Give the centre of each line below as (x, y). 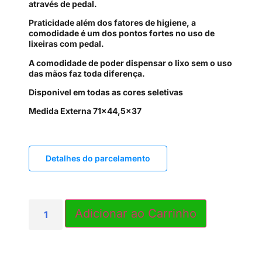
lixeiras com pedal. (66, 44)
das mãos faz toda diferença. (87, 73)
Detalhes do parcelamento (98, 158)
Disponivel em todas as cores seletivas (106, 92)
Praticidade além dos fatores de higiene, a (112, 23)
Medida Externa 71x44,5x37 (85, 111)
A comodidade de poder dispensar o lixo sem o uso (130, 63)
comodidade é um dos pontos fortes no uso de (122, 33)
